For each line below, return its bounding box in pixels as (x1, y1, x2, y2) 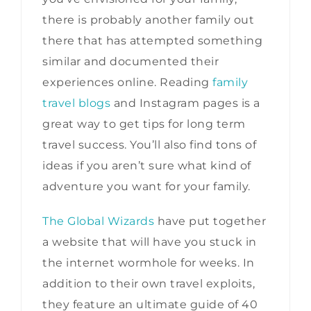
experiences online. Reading (42, 75, 212, 89)
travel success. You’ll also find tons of (42, 137, 256, 151)
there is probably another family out (42, 12, 254, 26)
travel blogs (42, 96, 110, 110)
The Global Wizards (42, 214, 154, 228)
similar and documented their (42, 54, 219, 68)
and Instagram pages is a (110, 96, 260, 110)
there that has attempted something (42, 33, 262, 47)
